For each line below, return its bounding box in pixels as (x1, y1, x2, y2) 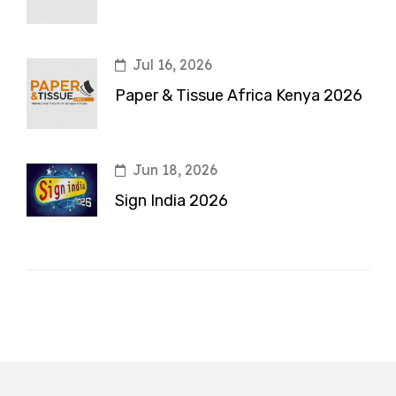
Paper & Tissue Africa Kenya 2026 (115, 86, 362, 106)
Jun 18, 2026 (133, 161, 217, 179)
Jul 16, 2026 (133, 56, 212, 74)
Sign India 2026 (115, 191, 228, 211)
